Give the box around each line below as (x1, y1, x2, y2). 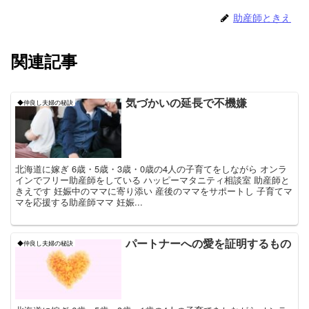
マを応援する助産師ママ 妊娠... (15, 195, 143, 209)
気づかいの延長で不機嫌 (126, 94, 259, 110)
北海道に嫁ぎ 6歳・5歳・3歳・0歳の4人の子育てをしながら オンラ (15, 162, 288, 176)
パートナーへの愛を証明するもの (126, 235, 292, 252)
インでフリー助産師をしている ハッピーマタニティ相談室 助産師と (15, 173, 290, 187)
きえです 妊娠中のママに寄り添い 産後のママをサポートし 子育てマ (15, 184, 293, 198)
